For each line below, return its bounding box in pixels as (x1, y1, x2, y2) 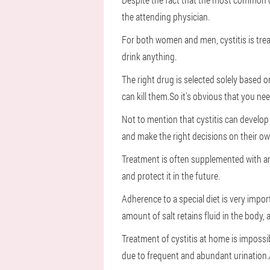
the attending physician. (122, 10, 210, 23)
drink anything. (122, 50, 177, 63)
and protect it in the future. (122, 169, 220, 182)
